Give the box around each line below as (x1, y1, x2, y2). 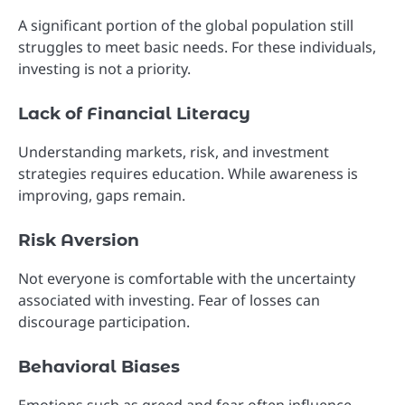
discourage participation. (18, 312, 190, 333)
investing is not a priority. (18, 58, 191, 79)
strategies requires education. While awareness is (18, 164, 358, 184)
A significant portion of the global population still (18, 14, 353, 35)
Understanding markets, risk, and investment (18, 142, 329, 163)
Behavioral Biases (18, 356, 180, 378)
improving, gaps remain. (18, 185, 185, 206)
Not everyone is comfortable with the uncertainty (18, 268, 355, 289)
